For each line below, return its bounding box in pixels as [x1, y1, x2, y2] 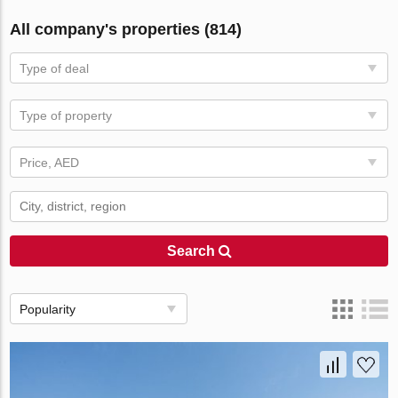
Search [166, 243, 219, 259]
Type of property [20, 108, 113, 123]
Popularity [20, 302, 76, 316]
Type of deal [20, 61, 90, 76]
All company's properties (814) [10, 20, 243, 38]
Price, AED [20, 155, 80, 170]
